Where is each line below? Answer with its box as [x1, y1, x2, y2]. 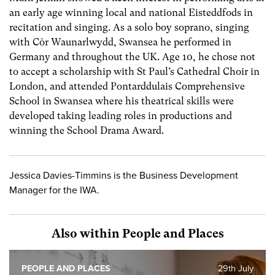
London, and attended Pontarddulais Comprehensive [9, 80, 245, 93]
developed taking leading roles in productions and [9, 110, 232, 122]
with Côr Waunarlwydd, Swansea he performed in [9, 36, 231, 48]
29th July [218, 263, 254, 274]
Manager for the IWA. [9, 184, 99, 196]
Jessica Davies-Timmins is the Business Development [9, 169, 238, 182]
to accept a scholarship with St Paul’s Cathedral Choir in [9, 66, 260, 78]
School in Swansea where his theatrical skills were [9, 95, 234, 107]
